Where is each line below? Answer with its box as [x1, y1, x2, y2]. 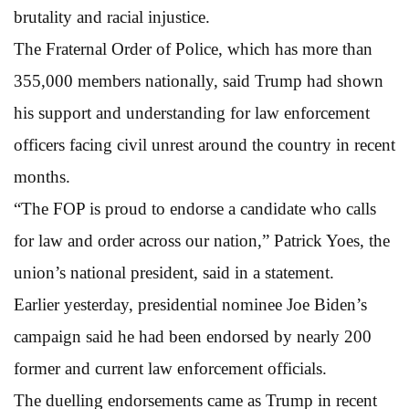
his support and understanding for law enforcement [14, 102, 370, 122]
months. [14, 166, 70, 186]
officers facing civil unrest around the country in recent [14, 134, 395, 154]
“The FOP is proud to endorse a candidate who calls [14, 198, 376, 218]
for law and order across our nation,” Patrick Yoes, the [14, 230, 390, 250]
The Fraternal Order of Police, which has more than [14, 38, 372, 58]
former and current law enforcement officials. [14, 358, 327, 378]
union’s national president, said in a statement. [14, 262, 334, 282]
